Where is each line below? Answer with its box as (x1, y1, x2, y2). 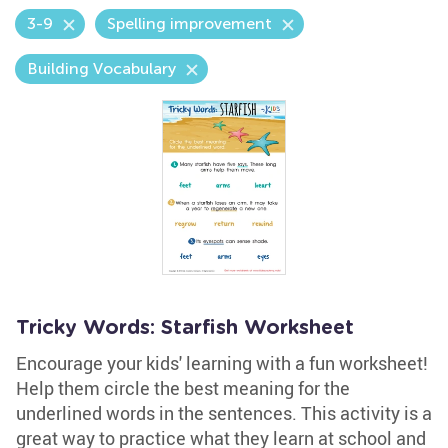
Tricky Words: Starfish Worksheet (16, 318, 354, 338)
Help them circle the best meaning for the (16, 376, 350, 400)
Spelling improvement (107, 14, 272, 33)
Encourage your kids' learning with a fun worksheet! (16, 351, 428, 375)
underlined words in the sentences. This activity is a (16, 401, 432, 425)
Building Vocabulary (27, 59, 176, 78)
